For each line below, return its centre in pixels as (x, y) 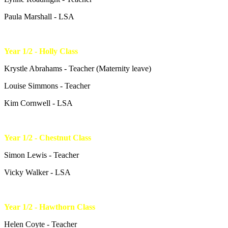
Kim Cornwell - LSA (38, 103)
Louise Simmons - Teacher (47, 85)
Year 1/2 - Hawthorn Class (50, 207)
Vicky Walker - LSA (37, 172)
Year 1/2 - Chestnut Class (48, 137)
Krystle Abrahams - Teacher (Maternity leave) (78, 68)
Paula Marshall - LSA (39, 16)
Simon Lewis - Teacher (41, 155)
